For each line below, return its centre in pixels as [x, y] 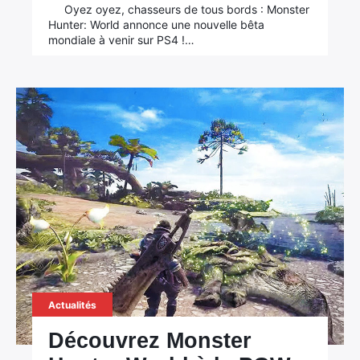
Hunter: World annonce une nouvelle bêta [157, 25]
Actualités [73, 305]
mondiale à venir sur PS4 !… [122, 40]
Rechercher [65, 286]
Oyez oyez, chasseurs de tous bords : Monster [187, 9]
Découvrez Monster [150, 341]
